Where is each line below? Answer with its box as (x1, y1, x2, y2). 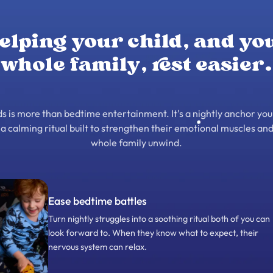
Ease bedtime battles (48, 194, 147, 208)
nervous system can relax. (48, 241, 147, 253)
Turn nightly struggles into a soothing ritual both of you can (48, 213, 270, 225)
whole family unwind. (91, 136, 182, 149)
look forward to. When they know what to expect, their (48, 227, 258, 239)
